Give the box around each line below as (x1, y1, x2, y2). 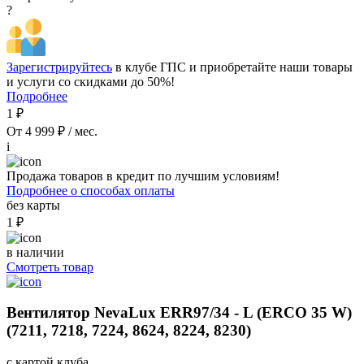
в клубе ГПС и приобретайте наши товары (112, 59, 353, 74)
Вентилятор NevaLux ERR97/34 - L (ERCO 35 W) (6, 304, 352, 322)
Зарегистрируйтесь (6, 59, 112, 74)
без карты (6, 197, 60, 212)
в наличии (6, 245, 64, 259)
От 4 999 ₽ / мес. (6, 123, 97, 138)
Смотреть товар (6, 259, 93, 274)
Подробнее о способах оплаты (6, 183, 175, 197)
